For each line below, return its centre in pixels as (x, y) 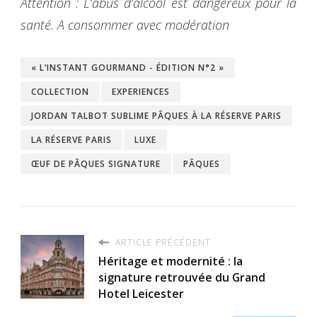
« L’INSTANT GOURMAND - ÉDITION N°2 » (128, 67)
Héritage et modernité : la (171, 261)
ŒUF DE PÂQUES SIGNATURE (96, 163)
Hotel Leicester (141, 293)
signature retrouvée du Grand (182, 277)
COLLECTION (60, 91)
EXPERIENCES (141, 91)
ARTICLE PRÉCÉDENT (162, 242)
